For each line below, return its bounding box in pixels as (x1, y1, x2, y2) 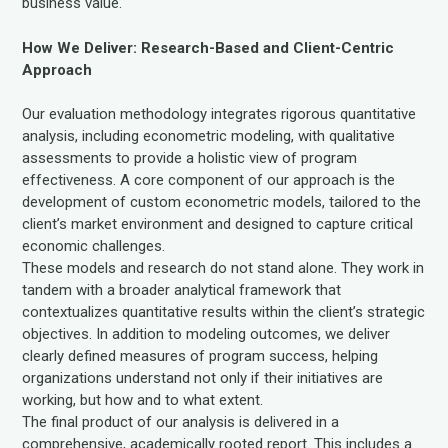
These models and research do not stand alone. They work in (22, 259, 425, 277)
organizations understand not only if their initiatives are (22, 369, 384, 387)
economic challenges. (22, 237, 170, 255)
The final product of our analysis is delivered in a (22, 413, 340, 431)
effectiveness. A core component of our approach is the (22, 171, 396, 189)
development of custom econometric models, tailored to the (22, 193, 422, 211)
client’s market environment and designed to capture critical (22, 215, 414, 233)
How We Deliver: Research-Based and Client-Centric (22, 38, 395, 57)
